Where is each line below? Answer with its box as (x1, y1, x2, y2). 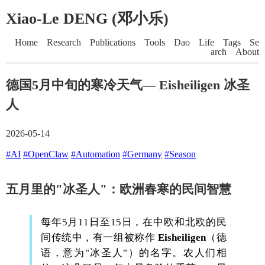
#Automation (71, 149, 120, 160)
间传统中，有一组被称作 (41, 232, 158, 244)
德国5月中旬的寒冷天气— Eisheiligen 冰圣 (6, 77, 250, 93)
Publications (90, 37, 135, 48)
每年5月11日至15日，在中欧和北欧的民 (41, 216, 227, 228)
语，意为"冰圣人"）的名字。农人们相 (41, 247, 227, 259)
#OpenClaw (23, 149, 69, 160)
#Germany (122, 149, 162, 160)
